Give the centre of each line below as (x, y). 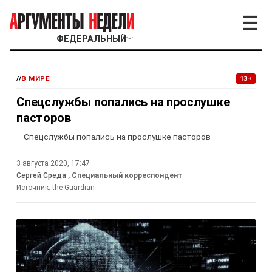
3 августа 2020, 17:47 (53, 163)
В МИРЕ (36, 79)
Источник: (33, 188)
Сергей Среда (42, 175)
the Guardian (73, 188)
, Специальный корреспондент (125, 175)
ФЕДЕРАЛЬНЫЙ (91, 39)
